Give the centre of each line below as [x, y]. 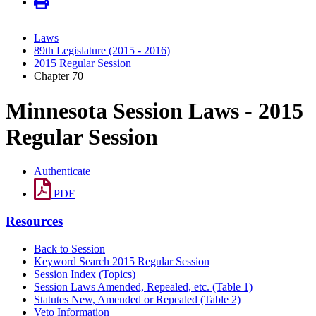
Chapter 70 [59, 76]
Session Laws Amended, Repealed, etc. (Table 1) [143, 286]
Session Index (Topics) [85, 274]
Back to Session [69, 248]
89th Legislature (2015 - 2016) [102, 51]
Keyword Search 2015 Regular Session [122, 261]
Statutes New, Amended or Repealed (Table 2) [137, 299]
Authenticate [62, 171]
